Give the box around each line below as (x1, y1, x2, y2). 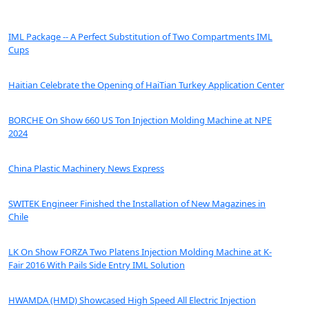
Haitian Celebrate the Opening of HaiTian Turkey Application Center (8, 79, 284, 92)
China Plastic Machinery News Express (8, 162, 164, 175)
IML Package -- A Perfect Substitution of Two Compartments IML (8, 30, 272, 43)
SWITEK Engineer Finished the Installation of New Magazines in (8, 197, 266, 210)
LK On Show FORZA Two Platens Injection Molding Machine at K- (8, 246, 272, 259)
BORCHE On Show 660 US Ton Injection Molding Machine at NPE (8, 114, 272, 127)
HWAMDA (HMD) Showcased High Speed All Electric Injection (8, 294, 256, 307)
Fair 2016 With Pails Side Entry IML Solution (8, 259, 185, 272)
